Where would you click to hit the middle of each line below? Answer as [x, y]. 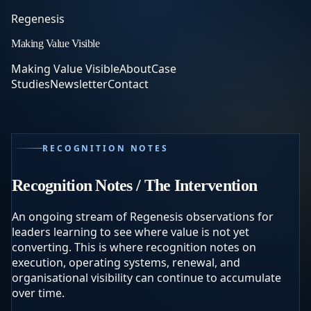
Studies [31, 84]
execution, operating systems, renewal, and [126, 262]
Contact [128, 84]
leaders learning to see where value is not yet [131, 232]
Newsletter [79, 84]
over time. [38, 293]
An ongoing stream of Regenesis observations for [143, 216]
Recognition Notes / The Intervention [135, 185]
